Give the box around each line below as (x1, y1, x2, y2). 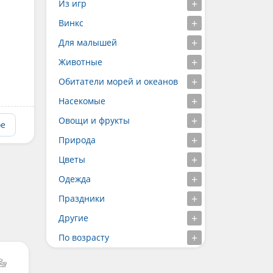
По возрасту (58, 232, 109, 243)
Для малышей (58, 37, 117, 48)
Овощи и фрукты (58, 115, 130, 126)
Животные (58, 56, 102, 68)
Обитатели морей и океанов (58, 76, 178, 87)
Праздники (58, 193, 105, 204)
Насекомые (58, 95, 105, 107)
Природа (58, 134, 96, 146)
